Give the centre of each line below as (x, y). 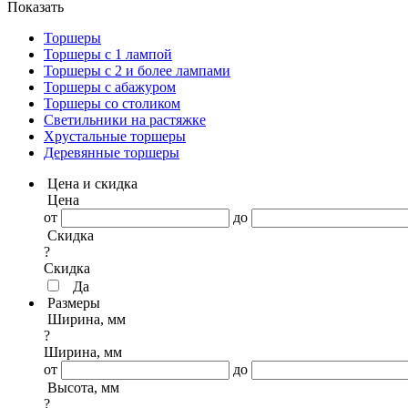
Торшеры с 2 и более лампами (137, 71)
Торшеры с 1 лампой (108, 54)
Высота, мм (83, 388)
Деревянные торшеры (112, 153)
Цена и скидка (92, 184)
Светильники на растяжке (125, 120)
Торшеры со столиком (112, 103)
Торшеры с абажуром (110, 87)
